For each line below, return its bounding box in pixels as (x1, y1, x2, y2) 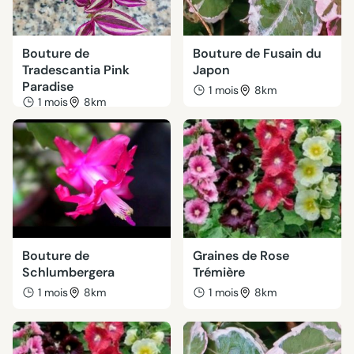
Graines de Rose (193, 247, 289, 264)
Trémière (193, 264, 245, 281)
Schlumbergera (22, 264, 115, 281)
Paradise (22, 78, 73, 95)
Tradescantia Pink (22, 62, 130, 78)
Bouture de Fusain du (193, 45, 322, 62)
